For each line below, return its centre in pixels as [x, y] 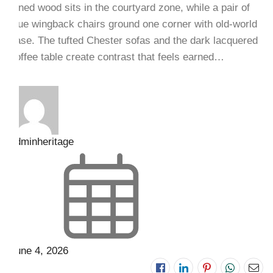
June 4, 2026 [39, 251]
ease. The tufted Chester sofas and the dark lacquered [133, 41]
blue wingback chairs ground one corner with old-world [133, 24]
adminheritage [41, 142]
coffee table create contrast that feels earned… [117, 57]
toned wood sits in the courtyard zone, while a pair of [129, 8]
